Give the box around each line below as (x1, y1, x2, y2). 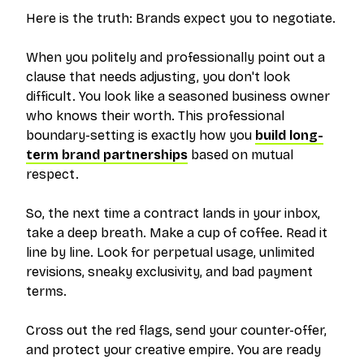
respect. (26, 167, 79, 183)
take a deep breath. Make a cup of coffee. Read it (26, 225, 327, 241)
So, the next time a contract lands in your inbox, (26, 206, 320, 222)
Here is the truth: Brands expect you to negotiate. (26, 11, 336, 27)
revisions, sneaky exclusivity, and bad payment (26, 264, 313, 280)
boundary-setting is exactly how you (26, 128, 255, 144)
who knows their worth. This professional (26, 108, 284, 124)
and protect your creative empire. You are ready (26, 342, 321, 358)
